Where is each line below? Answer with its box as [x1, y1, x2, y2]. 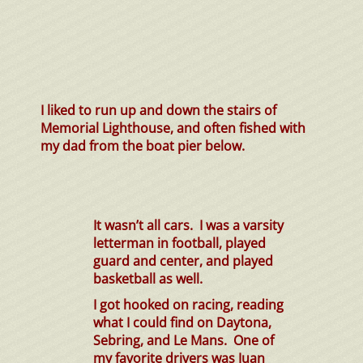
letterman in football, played [93, 233, 266, 252]
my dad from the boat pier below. [41, 136, 245, 155]
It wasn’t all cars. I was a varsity [93, 216, 284, 234]
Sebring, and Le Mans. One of [93, 331, 274, 349]
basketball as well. [93, 269, 203, 288]
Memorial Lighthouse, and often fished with [41, 118, 305, 137]
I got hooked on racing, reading [93, 295, 284, 314]
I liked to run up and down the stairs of [41, 100, 276, 119]
